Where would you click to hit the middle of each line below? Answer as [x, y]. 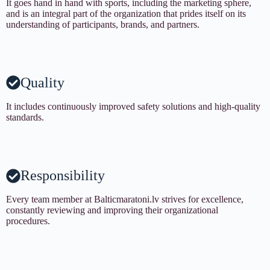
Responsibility [63, 176]
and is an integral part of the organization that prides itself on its [126, 13]
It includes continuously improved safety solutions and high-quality [133, 107]
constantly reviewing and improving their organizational [112, 210]
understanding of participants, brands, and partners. [103, 24]
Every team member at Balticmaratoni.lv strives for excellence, [125, 199]
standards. [25, 118]
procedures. [28, 221]
